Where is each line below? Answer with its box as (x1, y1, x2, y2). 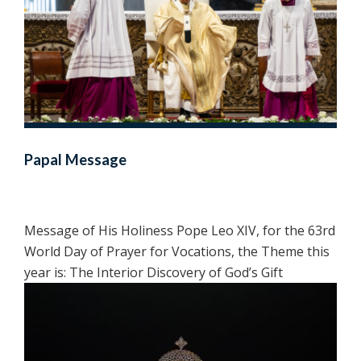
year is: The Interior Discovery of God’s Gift (24, 263, 283, 282)
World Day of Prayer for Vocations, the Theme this (24, 243, 330, 261)
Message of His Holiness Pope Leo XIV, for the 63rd (24, 222, 335, 240)
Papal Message (24, 151, 127, 169)
